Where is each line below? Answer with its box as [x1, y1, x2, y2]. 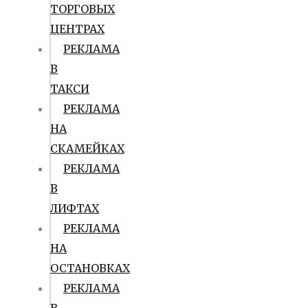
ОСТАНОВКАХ [50, 261, 130, 275]
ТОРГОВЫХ [50, 2, 115, 16]
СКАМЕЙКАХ [50, 142, 124, 155]
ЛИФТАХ [50, 201, 99, 215]
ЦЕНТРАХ [50, 22, 104, 36]
